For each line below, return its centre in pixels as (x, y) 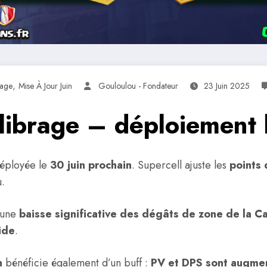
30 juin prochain (91, 165)
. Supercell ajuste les (181, 165)
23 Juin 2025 (227, 86)
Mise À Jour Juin (45, 86)
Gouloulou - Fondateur (138, 86)
